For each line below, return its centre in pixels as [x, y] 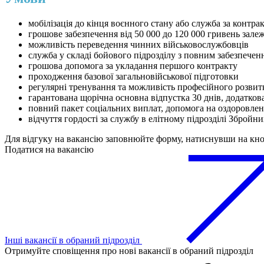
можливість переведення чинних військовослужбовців [138, 45]
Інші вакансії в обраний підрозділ [73, 240]
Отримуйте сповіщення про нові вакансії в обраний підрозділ [129, 251]
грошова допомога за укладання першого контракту [133, 66]
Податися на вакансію [49, 150]
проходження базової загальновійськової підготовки [133, 77]
